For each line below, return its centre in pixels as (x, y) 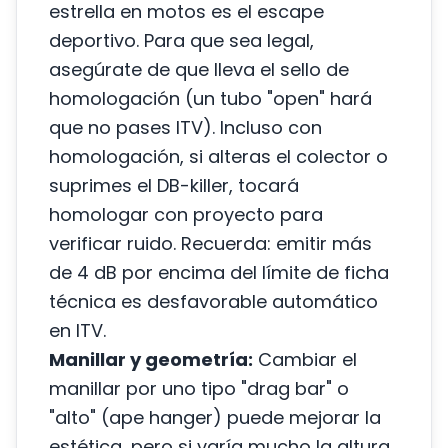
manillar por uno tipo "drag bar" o (199, 388)
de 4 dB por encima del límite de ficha (219, 272)
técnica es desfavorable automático (213, 301)
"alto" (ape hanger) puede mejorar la (215, 417)
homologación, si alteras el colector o (218, 156)
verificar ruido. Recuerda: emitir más (210, 243)
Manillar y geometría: (151, 359)
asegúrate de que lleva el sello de (199, 69)
